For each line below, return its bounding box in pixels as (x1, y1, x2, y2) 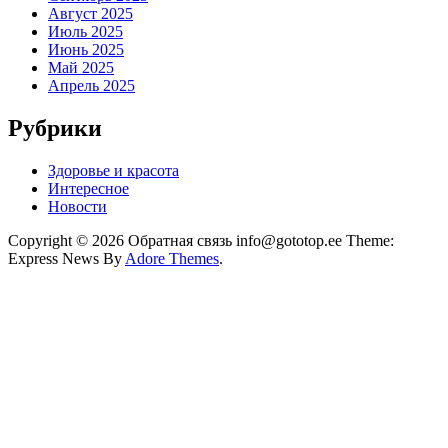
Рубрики (8, 114, 102, 141)
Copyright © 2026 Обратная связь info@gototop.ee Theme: (8, 231, 394, 249)
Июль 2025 (48, 22, 123, 40)
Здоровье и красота (48, 161, 179, 179)
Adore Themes (125, 249, 219, 267)
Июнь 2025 (48, 40, 124, 58)
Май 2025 (48, 58, 114, 76)
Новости (48, 197, 107, 215)
